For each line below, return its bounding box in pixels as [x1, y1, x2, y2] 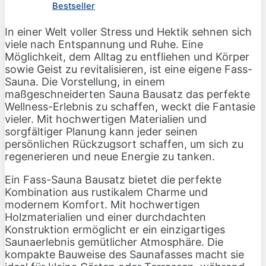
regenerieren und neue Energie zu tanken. [5, 150, 215, 163]
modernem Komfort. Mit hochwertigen [5, 198, 200, 211]
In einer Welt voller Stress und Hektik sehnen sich [5, 26, 252, 39]
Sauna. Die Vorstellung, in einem [5, 75, 165, 88]
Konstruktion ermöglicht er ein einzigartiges [5, 223, 225, 236]
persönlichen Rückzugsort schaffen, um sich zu [5, 138, 243, 151]
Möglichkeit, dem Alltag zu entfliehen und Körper [5, 50, 249, 64]
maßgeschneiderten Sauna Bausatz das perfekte [5, 88, 250, 101]
